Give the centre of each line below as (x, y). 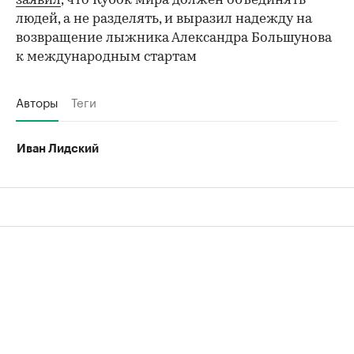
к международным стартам (106, 57)
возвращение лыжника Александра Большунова (174, 38)
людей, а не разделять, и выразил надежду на (164, 19)
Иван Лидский (58, 149)
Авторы (37, 101)
